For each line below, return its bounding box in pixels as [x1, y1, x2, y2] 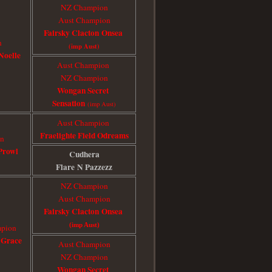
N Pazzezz [77, 160, 112, 173]
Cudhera [69, 148, 100, 160]
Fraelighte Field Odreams [39, 129, 129, 141]
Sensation [52, 97, 87, 109]
